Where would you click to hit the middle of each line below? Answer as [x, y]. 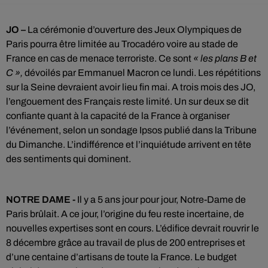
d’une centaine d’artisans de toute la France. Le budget [121, 257]
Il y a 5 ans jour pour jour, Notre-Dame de [161, 200]
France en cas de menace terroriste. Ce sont [100, 58]
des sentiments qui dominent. [68, 159]
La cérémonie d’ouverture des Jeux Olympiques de [135, 30]
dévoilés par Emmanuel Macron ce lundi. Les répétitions [142, 73]
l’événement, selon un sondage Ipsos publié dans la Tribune [131, 130]
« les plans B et [225, 58]
